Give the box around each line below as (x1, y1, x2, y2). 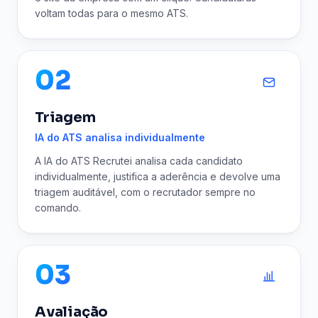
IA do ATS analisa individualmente (35, 131, 205, 143)
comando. (35, 202, 81, 214)
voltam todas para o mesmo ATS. (35, 7, 188, 19)
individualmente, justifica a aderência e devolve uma (35, 170, 280, 182)
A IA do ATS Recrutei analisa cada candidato (35, 155, 243, 167)
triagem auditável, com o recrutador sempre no (35, 186, 256, 198)
